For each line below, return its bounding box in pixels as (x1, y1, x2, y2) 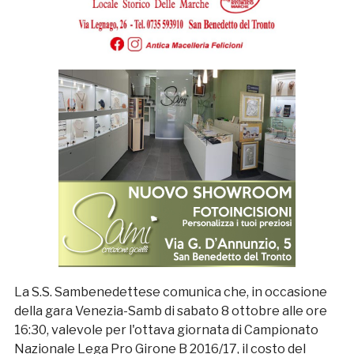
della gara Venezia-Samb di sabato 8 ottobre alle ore (13, 303, 327, 318)
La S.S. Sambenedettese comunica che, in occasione (13, 284, 327, 299)
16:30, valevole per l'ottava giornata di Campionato (13, 322, 318, 337)
